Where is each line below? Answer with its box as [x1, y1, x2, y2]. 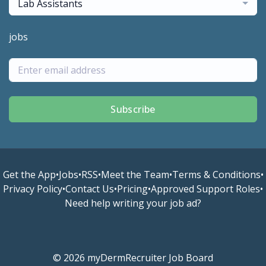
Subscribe [110, 103, 156, 116]
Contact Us [65, 182, 114, 196]
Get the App [2, 168, 56, 182]
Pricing [117, 182, 148, 196]
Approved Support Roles [151, 182, 260, 196]
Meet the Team [100, 168, 169, 182]
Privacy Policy [3, 182, 62, 196]
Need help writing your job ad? [65, 197, 201, 210]
